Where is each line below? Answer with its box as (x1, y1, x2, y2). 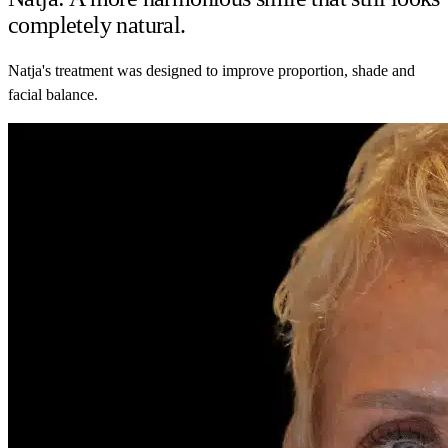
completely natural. (8, 11, 186, 38)
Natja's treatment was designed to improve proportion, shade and (8, 61, 415, 79)
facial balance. (8, 85, 98, 103)
